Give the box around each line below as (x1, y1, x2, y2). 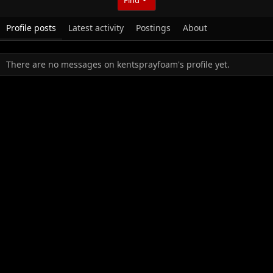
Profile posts (6, 21, 56, 34)
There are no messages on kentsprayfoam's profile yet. (6, 58, 230, 70)
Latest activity (68, 21, 124, 34)
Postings (136, 21, 171, 34)
